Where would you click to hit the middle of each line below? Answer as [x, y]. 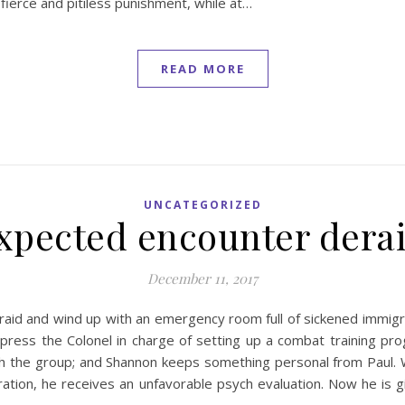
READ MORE [202, 69]
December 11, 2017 [202, 278]
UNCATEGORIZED [202, 205]
